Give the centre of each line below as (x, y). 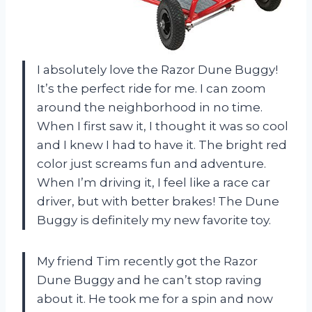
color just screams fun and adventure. (151, 163)
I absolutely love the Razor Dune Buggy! (157, 69)
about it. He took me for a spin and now (155, 298)
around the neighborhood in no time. (150, 107)
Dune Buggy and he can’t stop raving (149, 280)
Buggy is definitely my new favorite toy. (154, 220)
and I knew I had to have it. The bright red (162, 145)
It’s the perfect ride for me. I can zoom (151, 88)
